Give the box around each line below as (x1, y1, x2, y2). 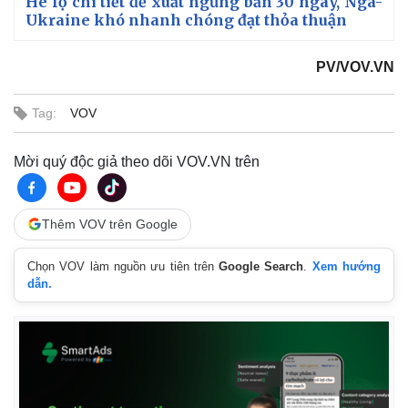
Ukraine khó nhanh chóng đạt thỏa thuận (25, 10, 347, 29)
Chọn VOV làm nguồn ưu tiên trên (27, 259, 219, 273)
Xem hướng (311, 259, 382, 273)
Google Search (219, 259, 304, 273)
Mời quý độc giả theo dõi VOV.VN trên (14, 153, 260, 169)
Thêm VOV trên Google (42, 216, 178, 231)
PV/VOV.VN (316, 58, 394, 75)
